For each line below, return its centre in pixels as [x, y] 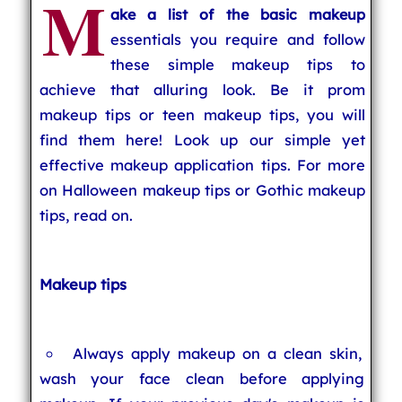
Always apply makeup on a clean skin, [218, 353]
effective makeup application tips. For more [202, 165]
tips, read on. [86, 215]
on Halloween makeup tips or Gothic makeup [202, 190]
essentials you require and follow [238, 39]
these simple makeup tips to [238, 64]
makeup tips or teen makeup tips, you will [202, 114]
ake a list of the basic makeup [238, 14]
